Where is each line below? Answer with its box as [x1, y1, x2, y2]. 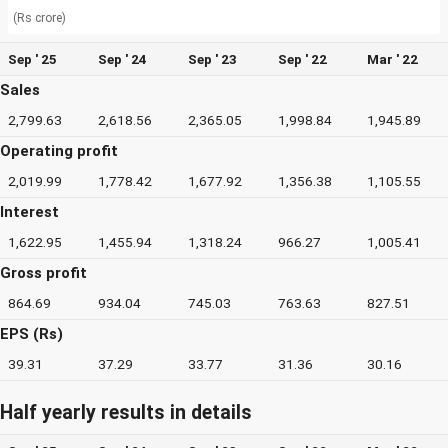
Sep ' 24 [98, 51, 147, 67]
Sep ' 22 [278, 51, 327, 67]
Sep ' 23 [188, 51, 237, 67]
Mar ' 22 [367, 51, 418, 67]
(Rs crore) [13, 11, 66, 25]
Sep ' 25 [8, 51, 57, 67]
